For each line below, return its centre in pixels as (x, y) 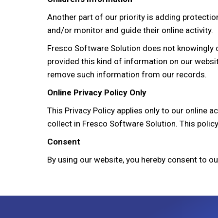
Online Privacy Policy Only (97, 93)
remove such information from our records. (127, 75)
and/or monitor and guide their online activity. (130, 30)
